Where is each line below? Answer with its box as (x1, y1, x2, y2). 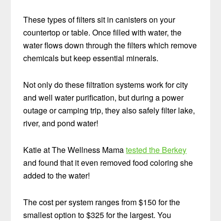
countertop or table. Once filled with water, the (23, 26, 182, 38)
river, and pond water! (23, 117, 99, 129)
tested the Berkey (126, 144, 187, 155)
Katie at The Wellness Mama (23, 144, 126, 155)
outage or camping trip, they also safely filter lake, (23, 104, 195, 116)
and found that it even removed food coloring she (23, 156, 193, 168)
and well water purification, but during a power (23, 91, 184, 103)
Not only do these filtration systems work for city (23, 78, 188, 90)
